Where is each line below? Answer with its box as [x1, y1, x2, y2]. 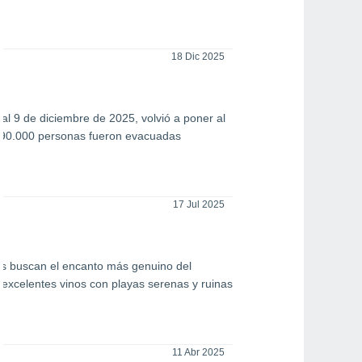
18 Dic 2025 [171, 51, 225, 62]
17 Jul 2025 [173, 199, 225, 210]
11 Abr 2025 [172, 347, 225, 358]
